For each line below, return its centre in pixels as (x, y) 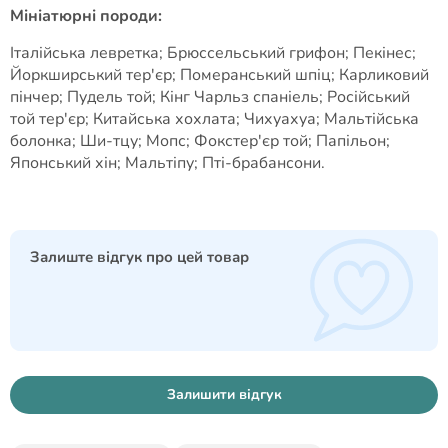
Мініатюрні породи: (86, 16)
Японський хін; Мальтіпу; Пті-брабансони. (167, 163)
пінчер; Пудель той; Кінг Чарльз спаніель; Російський (210, 97)
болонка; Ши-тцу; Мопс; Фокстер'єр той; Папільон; (200, 141)
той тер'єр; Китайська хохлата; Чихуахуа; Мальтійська (214, 119)
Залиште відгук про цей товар (139, 257)
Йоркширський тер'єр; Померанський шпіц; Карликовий (219, 75)
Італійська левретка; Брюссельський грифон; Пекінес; (213, 53)
